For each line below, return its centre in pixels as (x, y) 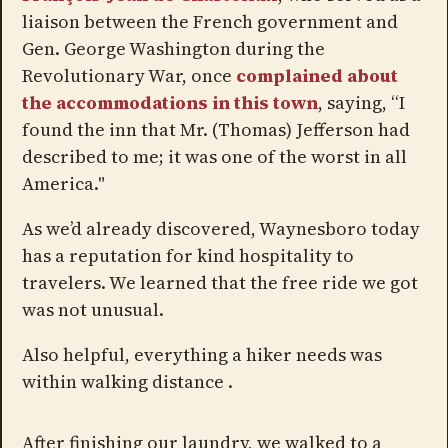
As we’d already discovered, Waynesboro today (220, 228)
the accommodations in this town (169, 102)
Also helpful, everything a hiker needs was (201, 354)
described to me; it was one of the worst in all (214, 156)
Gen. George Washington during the (173, 48)
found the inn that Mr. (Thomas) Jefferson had (215, 129)
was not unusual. (92, 309)
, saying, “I (361, 102)
